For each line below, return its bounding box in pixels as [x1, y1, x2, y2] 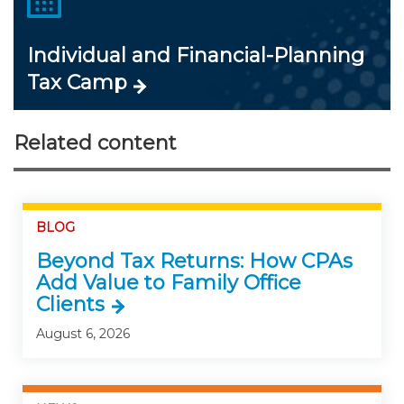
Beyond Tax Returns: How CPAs [36, 249, 353, 273]
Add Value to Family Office [36, 271, 301, 295]
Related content [14, 130, 177, 155]
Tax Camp [27, 69, 127, 95]
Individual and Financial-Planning [27, 42, 364, 68]
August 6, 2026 [36, 326, 130, 342]
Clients [36, 292, 105, 317]
